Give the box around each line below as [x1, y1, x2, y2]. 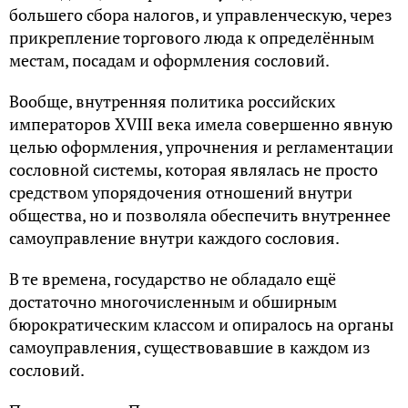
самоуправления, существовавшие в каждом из [9, 336, 371, 358]
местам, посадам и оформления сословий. [9, 49, 330, 71]
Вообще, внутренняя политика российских [9, 90, 335, 112]
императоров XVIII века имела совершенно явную [9, 113, 393, 135]
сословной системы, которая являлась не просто [9, 158, 378, 180]
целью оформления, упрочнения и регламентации [9, 136, 393, 158]
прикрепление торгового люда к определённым [9, 26, 374, 48]
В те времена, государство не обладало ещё [9, 268, 336, 290]
